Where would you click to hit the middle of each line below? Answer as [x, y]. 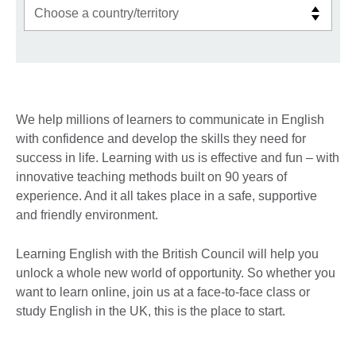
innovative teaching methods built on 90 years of [151, 176]
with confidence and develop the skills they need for [161, 138]
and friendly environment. [87, 215]
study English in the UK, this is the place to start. [151, 311]
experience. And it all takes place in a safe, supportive [166, 195]
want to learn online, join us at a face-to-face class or [163, 292]
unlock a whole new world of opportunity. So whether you [176, 273]
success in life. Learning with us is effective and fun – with [178, 157]
